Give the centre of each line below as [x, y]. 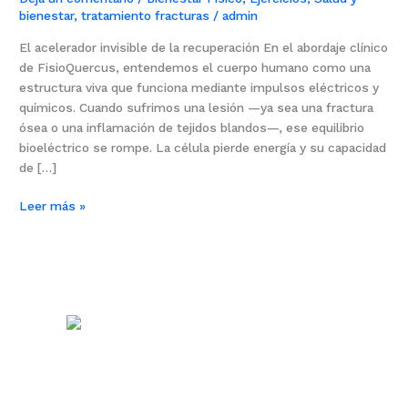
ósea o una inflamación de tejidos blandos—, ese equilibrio [192, 127]
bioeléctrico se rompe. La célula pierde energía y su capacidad [203, 147]
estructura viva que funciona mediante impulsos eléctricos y [199, 87]
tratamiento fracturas [146, 16]
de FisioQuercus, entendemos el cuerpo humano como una [195, 67]
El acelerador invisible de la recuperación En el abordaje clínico [204, 47]
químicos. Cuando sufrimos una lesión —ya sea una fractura [197, 107]
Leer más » [53, 206]
